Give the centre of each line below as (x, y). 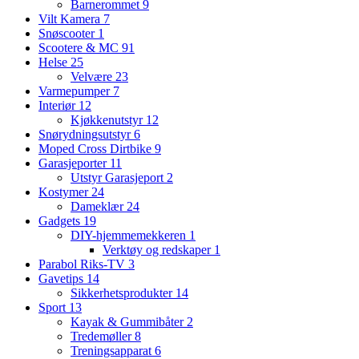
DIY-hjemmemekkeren (130, 236)
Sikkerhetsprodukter (123, 293)
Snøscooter (68, 34)
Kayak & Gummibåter (129, 322)
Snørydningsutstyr (86, 135)
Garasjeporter (74, 163)
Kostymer (65, 192)
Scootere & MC (80, 48)
